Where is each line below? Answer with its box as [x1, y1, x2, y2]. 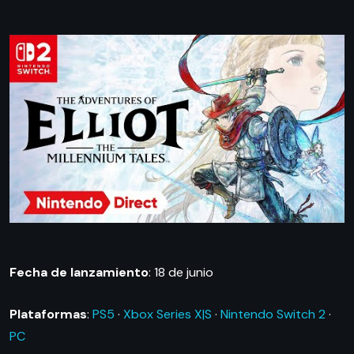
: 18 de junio [149, 263, 213, 281]
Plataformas [9, 305, 87, 322]
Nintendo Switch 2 [220, 305, 326, 322]
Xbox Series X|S [123, 305, 212, 322]
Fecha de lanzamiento [9, 263, 149, 281]
